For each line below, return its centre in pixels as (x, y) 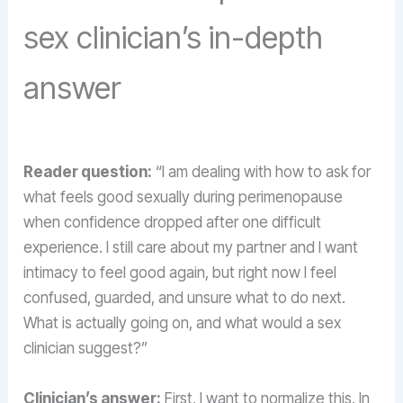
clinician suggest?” (86, 349)
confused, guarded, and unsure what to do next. (185, 298)
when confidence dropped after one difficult (173, 223)
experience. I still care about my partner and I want (191, 248)
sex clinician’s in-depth (174, 38)
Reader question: (88, 172)
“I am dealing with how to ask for (262, 172)
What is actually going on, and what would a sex (183, 323)
